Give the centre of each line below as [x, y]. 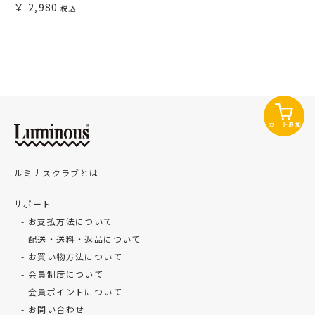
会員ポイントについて [75, 291]
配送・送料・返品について [85, 238]
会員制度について [66, 274]
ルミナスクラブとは [57, 172]
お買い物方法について [75, 256]
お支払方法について [71, 221]
